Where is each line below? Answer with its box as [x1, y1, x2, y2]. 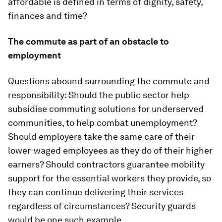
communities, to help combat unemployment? [8, 117, 197, 128]
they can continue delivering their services [8, 187, 183, 197]
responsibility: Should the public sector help [8, 90, 189, 100]
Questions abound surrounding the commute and [8, 76, 210, 86]
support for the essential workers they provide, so [8, 173, 211, 183]
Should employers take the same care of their [8, 131, 195, 142]
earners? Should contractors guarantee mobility [8, 159, 205, 169]
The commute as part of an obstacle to [8, 36, 169, 47]
